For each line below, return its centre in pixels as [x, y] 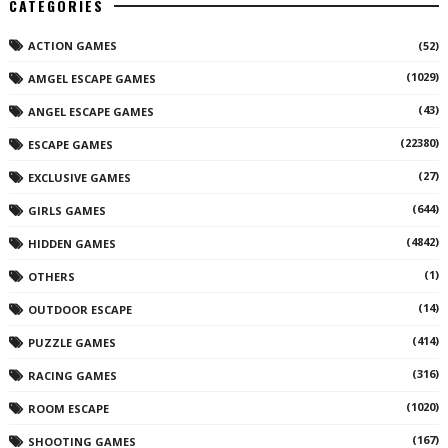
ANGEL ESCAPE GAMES [90, 112]
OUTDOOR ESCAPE [79, 310]
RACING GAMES [72, 376]
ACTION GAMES [72, 46]
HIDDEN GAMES [71, 244]
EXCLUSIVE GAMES [79, 178]
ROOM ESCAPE [68, 409]
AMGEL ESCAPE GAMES [91, 79]
